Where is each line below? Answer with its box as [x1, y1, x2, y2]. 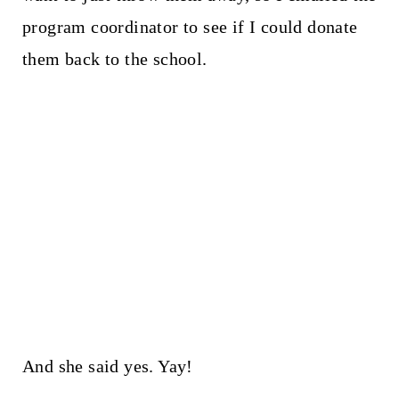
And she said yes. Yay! [21, 355, 193, 376]
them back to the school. [21, 48, 208, 69]
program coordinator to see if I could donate [21, 16, 358, 37]
